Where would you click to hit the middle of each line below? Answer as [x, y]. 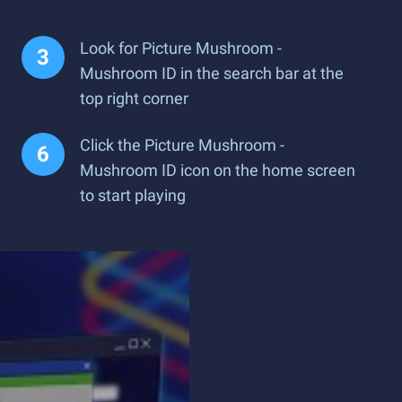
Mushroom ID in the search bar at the [212, 73]
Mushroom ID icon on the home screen [218, 170]
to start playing [133, 195]
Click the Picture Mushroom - [182, 145]
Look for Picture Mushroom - [181, 48]
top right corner [134, 98]
